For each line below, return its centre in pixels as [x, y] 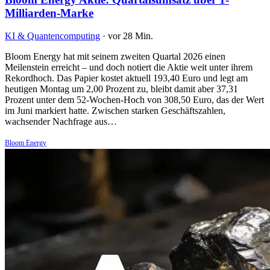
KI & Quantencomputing [52, 36]
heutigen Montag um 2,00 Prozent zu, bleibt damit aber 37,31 [121, 89]
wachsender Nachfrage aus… [61, 122]
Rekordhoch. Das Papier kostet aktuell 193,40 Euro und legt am [126, 78]
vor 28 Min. [130, 36]
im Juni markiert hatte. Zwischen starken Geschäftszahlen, [115, 111]
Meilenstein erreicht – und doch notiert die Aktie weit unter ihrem [129, 67]
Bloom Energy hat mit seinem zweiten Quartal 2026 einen [115, 57]
